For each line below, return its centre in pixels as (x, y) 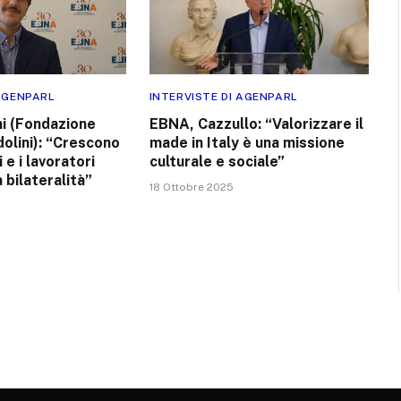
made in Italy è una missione (247, 142)
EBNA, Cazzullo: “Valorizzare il (256, 124)
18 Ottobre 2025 (191, 187)
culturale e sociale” (217, 161)
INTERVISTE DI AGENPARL (223, 96)
